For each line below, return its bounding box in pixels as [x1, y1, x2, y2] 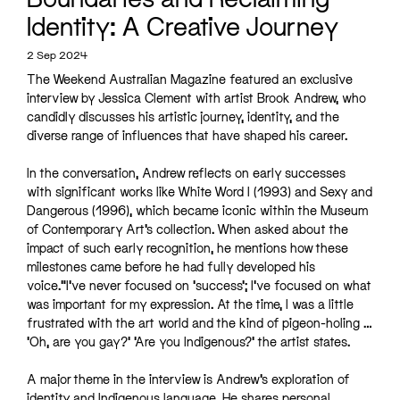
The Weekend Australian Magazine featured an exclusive [27, 71, 353, 87]
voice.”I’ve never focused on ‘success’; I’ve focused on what [27, 278, 371, 294]
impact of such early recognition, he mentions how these [27, 240, 348, 256]
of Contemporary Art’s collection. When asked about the [27, 221, 348, 237]
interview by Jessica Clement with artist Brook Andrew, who [27, 90, 366, 106]
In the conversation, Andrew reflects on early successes [27, 165, 346, 181]
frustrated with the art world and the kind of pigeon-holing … [27, 315, 372, 331]
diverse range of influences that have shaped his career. [27, 128, 347, 144]
